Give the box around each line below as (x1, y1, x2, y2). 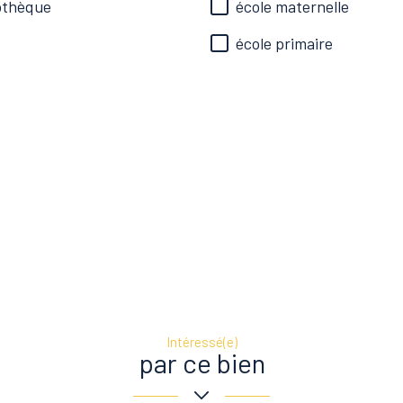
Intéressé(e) (166, 334, 237, 350)
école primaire (236, 33, 333, 53)
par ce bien (138, 346, 265, 379)
